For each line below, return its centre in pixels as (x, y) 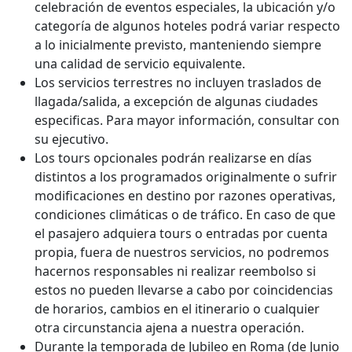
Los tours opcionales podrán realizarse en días (173, 158)
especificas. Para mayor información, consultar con (187, 120)
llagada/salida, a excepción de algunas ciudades (176, 101)
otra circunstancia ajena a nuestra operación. (169, 327)
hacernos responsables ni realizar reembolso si (175, 271)
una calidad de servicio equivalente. (140, 63)
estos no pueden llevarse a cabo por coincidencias (184, 290)
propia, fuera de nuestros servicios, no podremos (182, 252)
